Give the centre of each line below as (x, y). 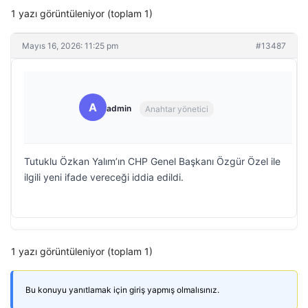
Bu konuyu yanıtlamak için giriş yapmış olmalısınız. (122, 290)
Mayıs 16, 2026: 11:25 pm (70, 46)
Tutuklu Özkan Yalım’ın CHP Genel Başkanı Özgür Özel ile (152, 161)
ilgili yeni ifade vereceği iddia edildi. (104, 177)
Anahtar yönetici (177, 109)
